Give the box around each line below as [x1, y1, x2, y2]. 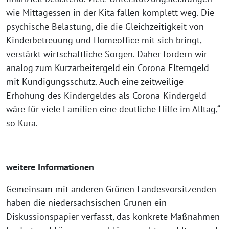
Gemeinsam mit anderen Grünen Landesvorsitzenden [6, 183, 216, 195]
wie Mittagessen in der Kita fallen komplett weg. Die [6, 7, 214, 18]
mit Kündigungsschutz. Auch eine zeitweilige [6, 76, 184, 87]
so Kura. [6, 117, 38, 129]
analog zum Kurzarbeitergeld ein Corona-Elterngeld [6, 62, 209, 74]
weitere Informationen [6, 161, 94, 173]
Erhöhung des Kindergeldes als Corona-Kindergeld [6, 89, 207, 101]
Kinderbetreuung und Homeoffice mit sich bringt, [6, 34, 201, 46]
